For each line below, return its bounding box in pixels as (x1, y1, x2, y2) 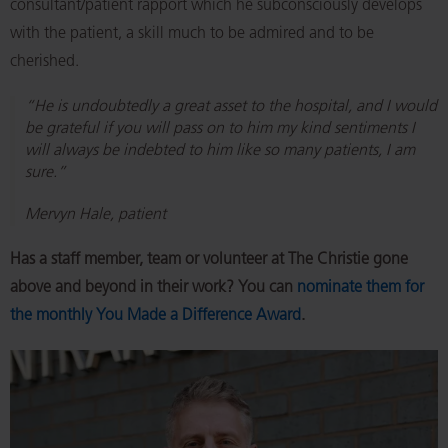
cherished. (10, 54, 79, 70)
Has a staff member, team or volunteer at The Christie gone (10, 252, 408, 268)
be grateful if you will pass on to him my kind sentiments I (25, 121, 415, 137)
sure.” (25, 165, 66, 181)
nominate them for (297, 280, 424, 296)
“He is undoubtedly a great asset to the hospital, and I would (25, 99, 437, 115)
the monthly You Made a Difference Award (10, 308, 301, 324)
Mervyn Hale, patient (25, 207, 166, 223)
